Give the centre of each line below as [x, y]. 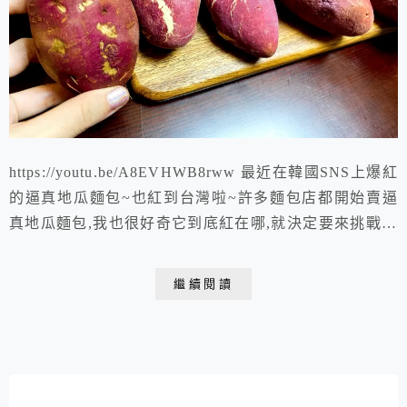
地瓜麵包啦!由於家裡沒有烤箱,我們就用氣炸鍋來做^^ [194, 249]
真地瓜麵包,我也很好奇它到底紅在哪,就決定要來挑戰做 [203, 223]
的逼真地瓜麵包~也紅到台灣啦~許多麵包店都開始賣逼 [203, 198]
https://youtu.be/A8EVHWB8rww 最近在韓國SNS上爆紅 [203, 173]
